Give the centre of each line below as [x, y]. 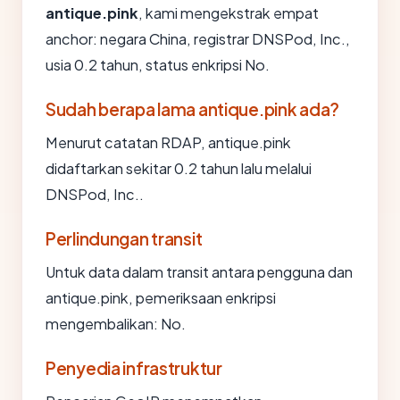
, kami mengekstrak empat [229, 13]
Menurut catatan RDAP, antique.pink [168, 142]
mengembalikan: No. [116, 324]
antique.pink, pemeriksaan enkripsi [161, 298]
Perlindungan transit [124, 238]
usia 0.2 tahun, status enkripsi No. [158, 65]
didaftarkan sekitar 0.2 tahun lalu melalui [179, 168]
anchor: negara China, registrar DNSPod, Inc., [198, 39]
